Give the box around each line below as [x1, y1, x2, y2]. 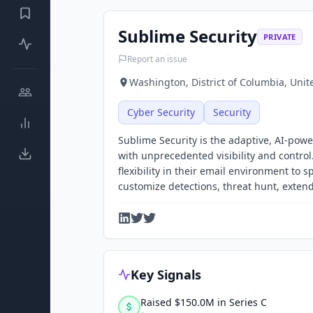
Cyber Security [127, 105, 195, 119]
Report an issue [127, 52, 187, 65]
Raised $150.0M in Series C [140, 296, 267, 309]
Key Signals [131, 266, 201, 283]
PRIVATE [263, 31, 296, 42]
